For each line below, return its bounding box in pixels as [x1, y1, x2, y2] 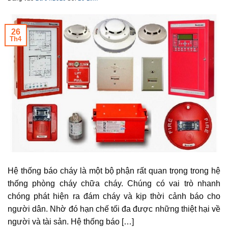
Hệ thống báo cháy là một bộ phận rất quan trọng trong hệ [8, 166, 220, 176]
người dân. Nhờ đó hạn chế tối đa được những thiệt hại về [8, 205, 220, 214]
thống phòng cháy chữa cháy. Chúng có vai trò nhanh [8, 179, 220, 188]
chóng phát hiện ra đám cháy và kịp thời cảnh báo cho [8, 192, 220, 201]
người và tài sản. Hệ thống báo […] [8, 217, 134, 226]
